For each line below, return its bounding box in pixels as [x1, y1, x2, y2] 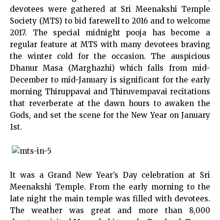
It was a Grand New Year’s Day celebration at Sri [10, 170, 210, 180]
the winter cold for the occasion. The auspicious [10, 52, 210, 61]
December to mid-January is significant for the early [10, 75, 210, 84]
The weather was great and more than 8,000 [10, 206, 210, 215]
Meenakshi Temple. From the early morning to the [10, 182, 210, 192]
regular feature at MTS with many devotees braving [10, 40, 210, 49]
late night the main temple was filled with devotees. [10, 194, 210, 203]
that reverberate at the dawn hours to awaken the [10, 99, 210, 108]
